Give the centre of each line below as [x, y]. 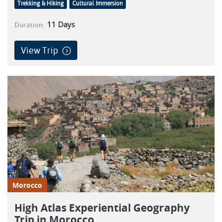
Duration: [29, 25]
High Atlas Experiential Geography [102, 208]
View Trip [40, 50]
